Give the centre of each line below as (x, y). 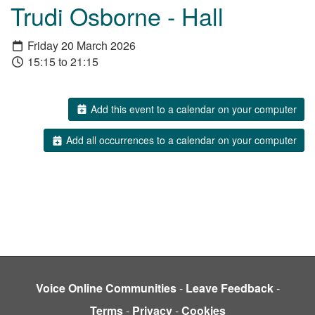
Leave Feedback (229, 288)
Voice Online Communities (106, 288)
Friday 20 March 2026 (80, 45)
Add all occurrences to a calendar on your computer (180, 140)
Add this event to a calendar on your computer (192, 109)
